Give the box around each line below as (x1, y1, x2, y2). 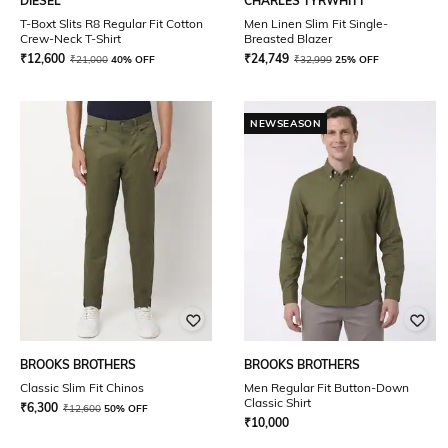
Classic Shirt (244, 395, 311, 410)
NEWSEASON (250, 117, 322, 130)
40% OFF (111, 53, 155, 66)
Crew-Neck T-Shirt (20, 31, 121, 46)
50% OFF (104, 402, 148, 415)
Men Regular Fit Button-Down (244, 380, 409, 395)
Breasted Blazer (244, 31, 332, 46)
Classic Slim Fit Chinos (20, 380, 144, 395)
